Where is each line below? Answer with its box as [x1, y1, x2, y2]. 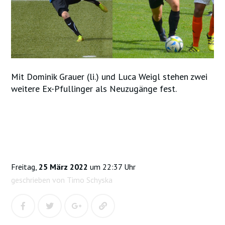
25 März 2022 [39, 162, 88, 172]
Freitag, [11, 162, 39, 172]
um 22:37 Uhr [88, 162, 136, 172]
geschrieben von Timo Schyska [11, 175, 113, 185]
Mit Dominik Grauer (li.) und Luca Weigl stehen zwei [11, 71, 208, 83]
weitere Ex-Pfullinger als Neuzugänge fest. [11, 83, 177, 95]
